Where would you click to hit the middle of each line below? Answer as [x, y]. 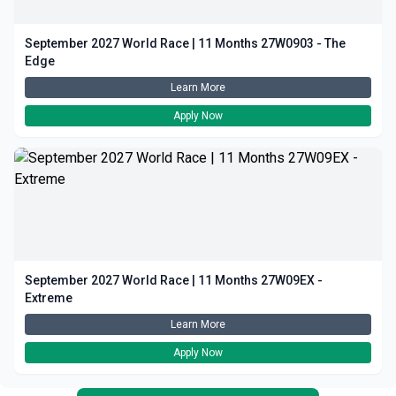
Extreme [49, 298]
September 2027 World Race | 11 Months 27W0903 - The [185, 43]
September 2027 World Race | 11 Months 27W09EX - [174, 280]
